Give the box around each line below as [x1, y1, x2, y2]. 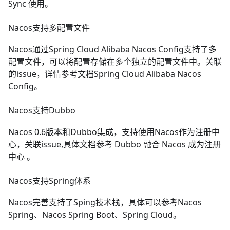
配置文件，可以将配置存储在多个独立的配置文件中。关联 [8, 55, 222, 67]
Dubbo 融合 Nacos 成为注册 [114, 138, 221, 150]
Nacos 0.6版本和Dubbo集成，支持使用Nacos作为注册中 [8, 126, 220, 138]
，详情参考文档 [36, 68, 94, 80]
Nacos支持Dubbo [8, 104, 75, 116]
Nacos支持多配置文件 [8, 22, 90, 33]
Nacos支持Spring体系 [8, 175, 91, 186]
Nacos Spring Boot [42, 208, 114, 220]
